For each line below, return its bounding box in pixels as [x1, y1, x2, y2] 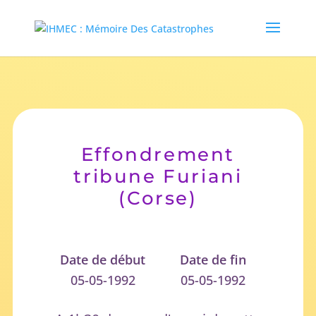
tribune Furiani [73, 164, 243, 188]
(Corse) [119, 186, 197, 209]
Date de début [60, 250, 146, 268]
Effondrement [80, 142, 236, 166]
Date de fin [180, 250, 247, 268]
